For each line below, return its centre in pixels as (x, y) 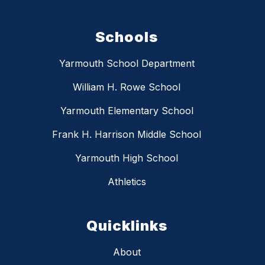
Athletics (127, 182)
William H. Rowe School (127, 87)
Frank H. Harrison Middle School (127, 135)
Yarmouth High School (127, 158)
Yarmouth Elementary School (127, 111)
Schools (127, 37)
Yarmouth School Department (127, 64)
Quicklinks (127, 226)
